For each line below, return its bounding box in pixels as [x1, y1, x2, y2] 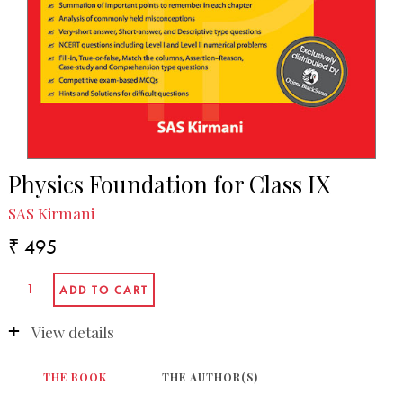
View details [31, 321, 114, 342]
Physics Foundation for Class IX [7, 167, 330, 199]
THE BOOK [43, 369, 108, 384]
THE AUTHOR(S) [162, 369, 259, 384]
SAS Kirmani [7, 203, 94, 224]
